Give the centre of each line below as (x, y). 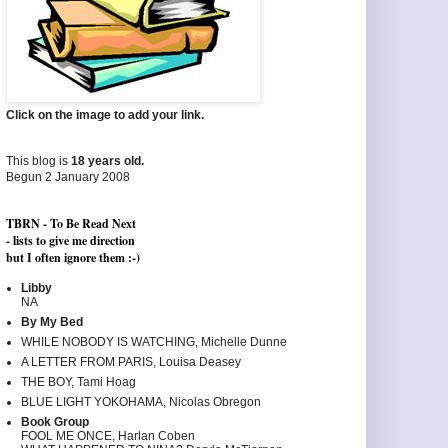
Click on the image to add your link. (105, 115)
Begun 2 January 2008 (68, 177)
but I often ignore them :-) (73, 258)
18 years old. (107, 161)
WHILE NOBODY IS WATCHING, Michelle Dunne (154, 342)
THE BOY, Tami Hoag (78, 382)
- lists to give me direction (70, 241)
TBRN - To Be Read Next (71, 224)
